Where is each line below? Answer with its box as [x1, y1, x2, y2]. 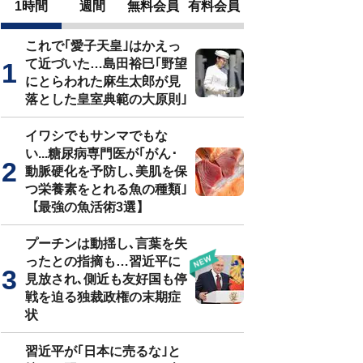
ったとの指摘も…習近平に [25, 254, 181, 268]
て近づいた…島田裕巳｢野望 [25, 57, 187, 70]
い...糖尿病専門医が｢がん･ [25, 147, 177, 160]
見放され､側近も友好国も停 [25, 272, 187, 286]
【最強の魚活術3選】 [25, 200, 149, 214]
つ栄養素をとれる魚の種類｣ [25, 182, 187, 196]
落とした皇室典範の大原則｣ [25, 92, 187, 106]
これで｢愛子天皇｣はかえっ [25, 39, 181, 53]
